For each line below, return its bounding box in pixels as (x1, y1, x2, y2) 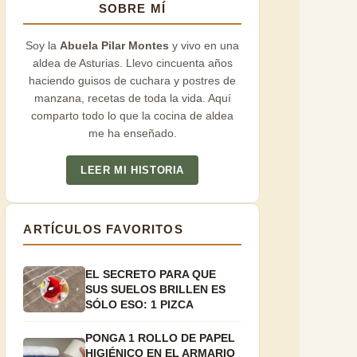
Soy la (25, 38, 60, 52)
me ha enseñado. (88, 126, 177, 139)
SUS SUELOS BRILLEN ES (85, 282, 226, 296)
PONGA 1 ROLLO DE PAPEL (85, 331, 236, 345)
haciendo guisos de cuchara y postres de (29, 73, 236, 87)
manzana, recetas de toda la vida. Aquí (33, 91, 231, 104)
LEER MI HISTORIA (80, 163, 185, 176)
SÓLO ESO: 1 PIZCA (85, 297, 194, 311)
